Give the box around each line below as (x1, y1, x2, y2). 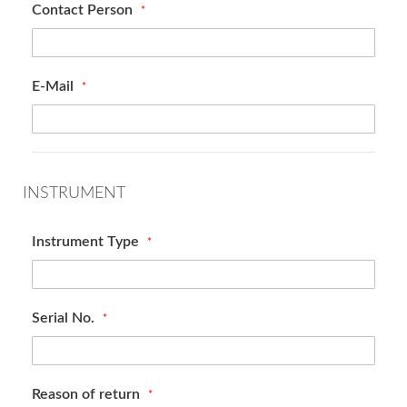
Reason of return (32, 387, 144, 402)
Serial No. (32, 311, 98, 325)
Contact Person (32, 3, 136, 17)
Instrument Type (32, 234, 143, 249)
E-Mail (32, 79, 77, 94)
